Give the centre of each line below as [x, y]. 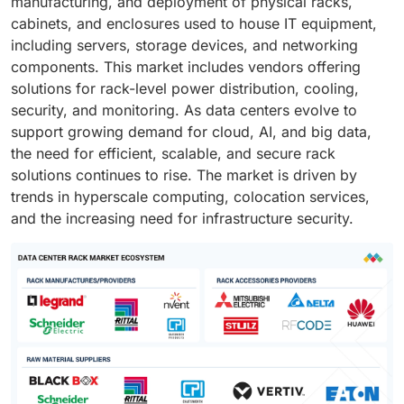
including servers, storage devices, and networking [184, 45]
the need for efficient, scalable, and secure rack [173, 153]
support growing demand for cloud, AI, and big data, [191, 131]
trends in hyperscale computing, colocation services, [190, 196]
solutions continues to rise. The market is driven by [184, 174]
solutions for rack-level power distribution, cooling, [185, 88]
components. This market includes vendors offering [186, 66]
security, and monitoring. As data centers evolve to [184, 110]
